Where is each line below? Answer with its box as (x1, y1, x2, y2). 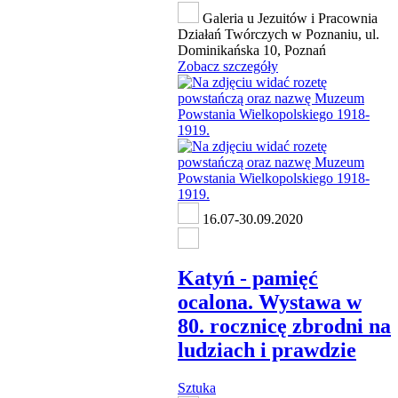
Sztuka (178, 380, 216, 396)
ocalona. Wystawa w (178, 291, 362, 314)
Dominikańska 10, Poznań (178, 43, 326, 59)
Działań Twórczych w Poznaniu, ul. (178, 27, 379, 43)
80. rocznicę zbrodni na (178, 314, 391, 338)
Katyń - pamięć (178, 267, 318, 291)
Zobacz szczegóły (178, 59, 278, 75)
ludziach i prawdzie (178, 338, 356, 362)
